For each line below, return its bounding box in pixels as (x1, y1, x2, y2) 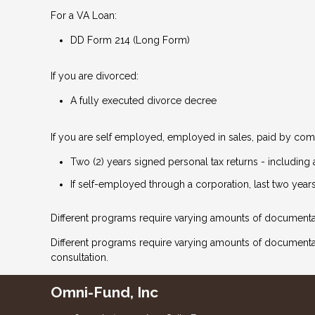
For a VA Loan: (51, 9, 117, 21)
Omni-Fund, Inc (51, 283, 158, 302)
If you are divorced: (51, 70, 139, 82)
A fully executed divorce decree (70, 95, 217, 107)
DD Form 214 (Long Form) (70, 34, 190, 46)
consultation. (51, 252, 108, 264)
